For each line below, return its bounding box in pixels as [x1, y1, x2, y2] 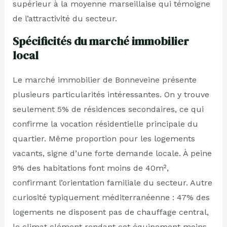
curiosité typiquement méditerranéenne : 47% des [12, 192, 210, 202]
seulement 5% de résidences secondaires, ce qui [12, 104, 204, 114]
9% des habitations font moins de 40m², [12, 163, 169, 173]
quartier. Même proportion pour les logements [12, 133, 195, 143]
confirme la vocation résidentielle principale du [12, 119, 198, 129]
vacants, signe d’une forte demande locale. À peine [12, 148, 212, 158]
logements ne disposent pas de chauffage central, [12, 207, 209, 217]
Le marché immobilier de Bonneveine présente [12, 74, 197, 85]
